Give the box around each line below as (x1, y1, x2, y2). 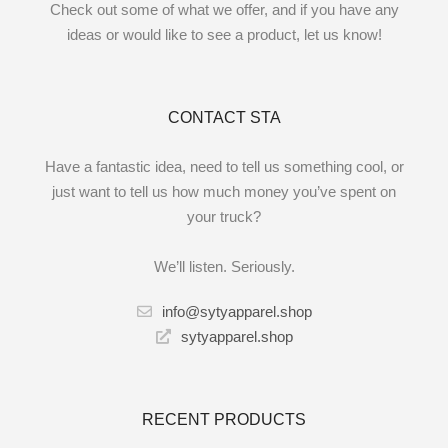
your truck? (187, 208, 261, 226)
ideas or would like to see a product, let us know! (66, 26, 382, 44)
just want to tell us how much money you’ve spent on (52, 183, 396, 201)
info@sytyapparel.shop (161, 303, 312, 321)
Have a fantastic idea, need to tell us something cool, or (44, 158, 404, 176)
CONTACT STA (167, 109, 281, 127)
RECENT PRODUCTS (142, 411, 306, 429)
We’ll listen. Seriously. (153, 258, 295, 276)
